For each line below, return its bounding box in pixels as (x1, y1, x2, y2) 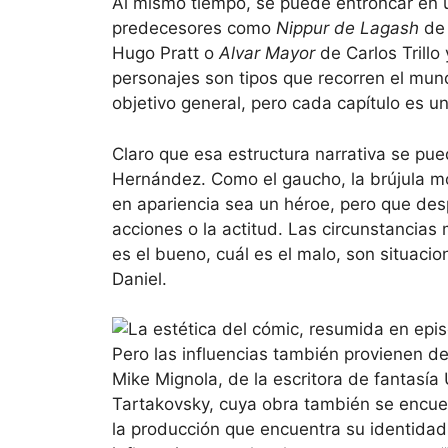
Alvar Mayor (219, 43, 315, 64)
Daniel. (112, 268, 167, 289)
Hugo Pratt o (112, 43, 219, 64)
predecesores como (112, 18, 276, 39)
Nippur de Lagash (276, 18, 419, 39)
